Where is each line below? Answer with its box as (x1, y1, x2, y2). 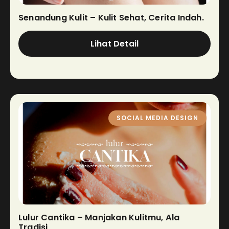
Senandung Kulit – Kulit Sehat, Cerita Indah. (18, 11, 204, 24)
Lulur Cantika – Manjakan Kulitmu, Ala (18, 211, 180, 223)
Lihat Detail (90, 37, 139, 50)
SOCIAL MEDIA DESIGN (117, 113, 198, 122)
